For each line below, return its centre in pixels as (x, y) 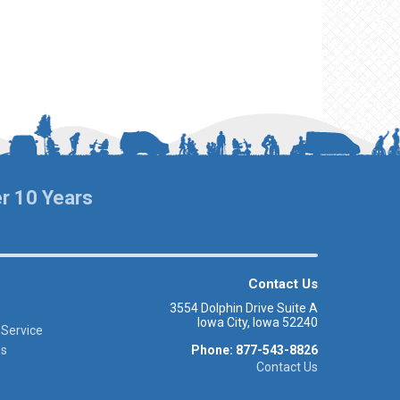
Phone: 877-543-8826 (254, 350)
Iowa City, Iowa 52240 (257, 323)
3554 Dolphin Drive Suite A (243, 308)
